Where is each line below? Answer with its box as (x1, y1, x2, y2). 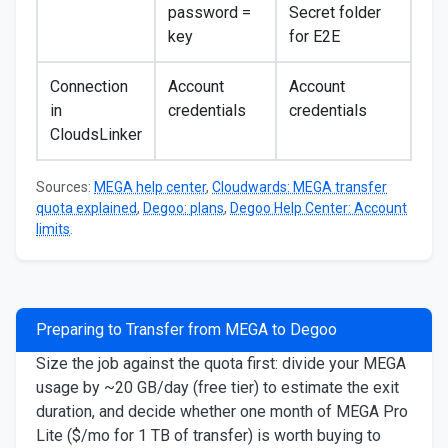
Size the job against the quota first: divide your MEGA (36, 354, 406, 373)
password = (168, 3, 251, 22)
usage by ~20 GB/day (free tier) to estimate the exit (36, 378, 399, 397)
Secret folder (289, 3, 381, 22)
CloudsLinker (50, 125, 142, 144)
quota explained (36, 200, 137, 216)
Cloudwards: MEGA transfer (212, 179, 387, 195)
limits (36, 221, 70, 237)
